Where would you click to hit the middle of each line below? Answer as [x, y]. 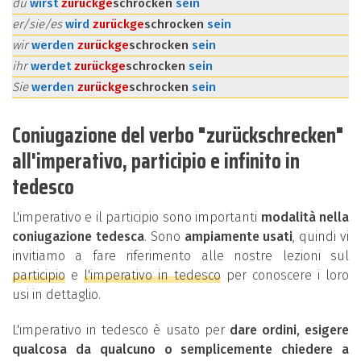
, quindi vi [321, 237]
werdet [52, 66]
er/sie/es [39, 24]
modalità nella [305, 217]
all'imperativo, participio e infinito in [156, 161]
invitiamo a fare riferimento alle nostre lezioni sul [180, 256]
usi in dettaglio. [56, 295]
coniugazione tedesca [78, 237]
